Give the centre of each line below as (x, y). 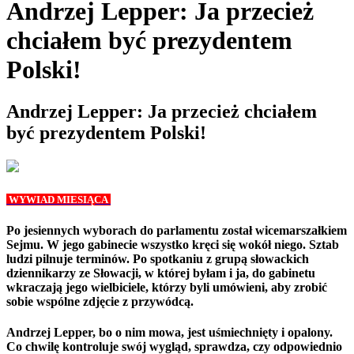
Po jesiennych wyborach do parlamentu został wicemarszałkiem (177, 230)
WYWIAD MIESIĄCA (58, 200)
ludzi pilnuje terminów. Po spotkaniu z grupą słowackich (158, 258)
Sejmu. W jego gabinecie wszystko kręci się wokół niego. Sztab (173, 244)
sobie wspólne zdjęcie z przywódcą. (100, 301)
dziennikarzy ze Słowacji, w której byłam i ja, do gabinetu (161, 273)
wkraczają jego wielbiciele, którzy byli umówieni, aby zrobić (167, 287)
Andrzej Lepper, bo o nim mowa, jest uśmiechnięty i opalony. (169, 333)
